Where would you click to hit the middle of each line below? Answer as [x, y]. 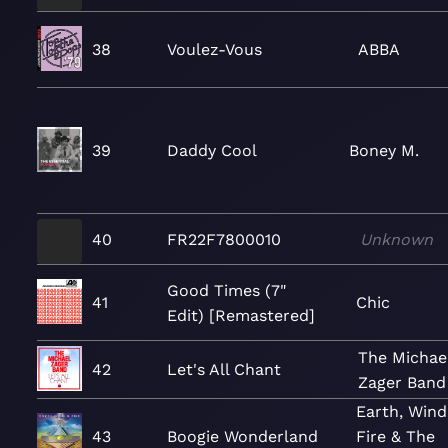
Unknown [397, 239]
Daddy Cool [212, 150]
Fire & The [395, 436]
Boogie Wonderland [242, 436]
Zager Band [401, 382]
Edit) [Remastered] [241, 315]
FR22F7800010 [224, 239]
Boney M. [384, 150]
